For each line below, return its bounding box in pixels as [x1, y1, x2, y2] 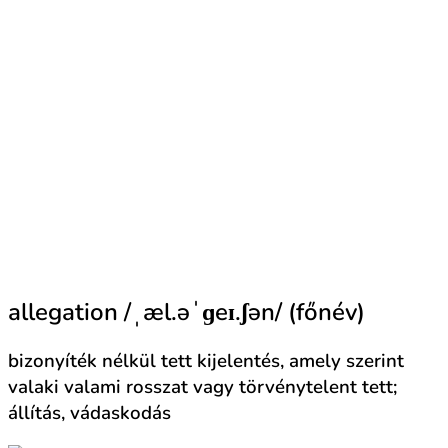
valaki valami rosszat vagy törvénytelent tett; [8, 373, 397, 400]
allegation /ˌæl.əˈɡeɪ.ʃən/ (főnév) [8, 295, 365, 328]
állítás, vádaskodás [8, 399, 171, 426]
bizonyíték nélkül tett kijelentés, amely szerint [8, 347, 404, 374]
